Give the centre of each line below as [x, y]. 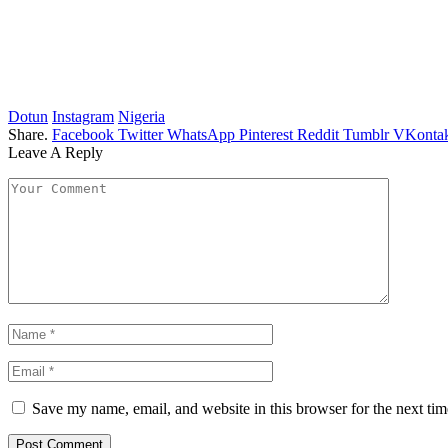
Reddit [318, 134]
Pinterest [266, 134]
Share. [28, 134]
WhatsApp [201, 134]
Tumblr [366, 134]
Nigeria [141, 116]
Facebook [83, 134]
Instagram [83, 116]
